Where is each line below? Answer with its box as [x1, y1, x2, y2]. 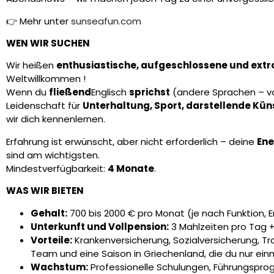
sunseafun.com [71, 14, 141, 28]
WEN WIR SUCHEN [6, 36, 90, 50]
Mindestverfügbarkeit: [6, 161, 108, 175]
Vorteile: [31, 233, 72, 246]
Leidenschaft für [6, 99, 83, 113]
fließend [49, 86, 91, 99]
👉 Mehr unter [6, 14, 71, 28]
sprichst [129, 86, 170, 99]
